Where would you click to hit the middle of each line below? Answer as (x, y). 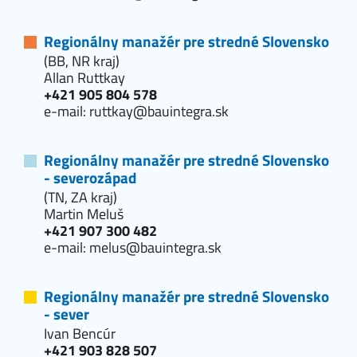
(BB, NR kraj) (82, 61)
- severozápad (90, 177)
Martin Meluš (84, 214)
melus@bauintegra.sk (155, 247)
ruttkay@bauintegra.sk (159, 111)
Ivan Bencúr (80, 333)
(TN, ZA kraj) (80, 197)
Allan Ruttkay (84, 77)
